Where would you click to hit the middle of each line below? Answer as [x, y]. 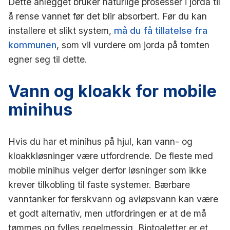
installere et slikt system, [61, 30]
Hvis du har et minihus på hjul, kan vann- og [100, 141]
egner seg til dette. [48, 59]
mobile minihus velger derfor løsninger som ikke [107, 170]
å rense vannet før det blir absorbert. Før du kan [108, 16]
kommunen [32, 45]
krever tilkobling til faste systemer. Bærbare [99, 184]
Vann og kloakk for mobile [112, 91]
